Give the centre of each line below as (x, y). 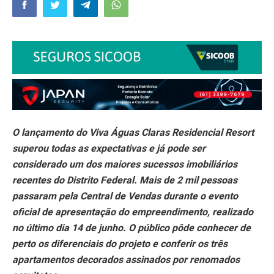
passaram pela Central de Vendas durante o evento (125, 196)
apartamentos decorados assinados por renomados (126, 259)
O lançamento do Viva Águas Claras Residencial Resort (133, 132)
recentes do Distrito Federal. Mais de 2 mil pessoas (125, 180)
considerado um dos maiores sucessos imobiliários (125, 164)
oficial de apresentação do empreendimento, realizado (133, 212)
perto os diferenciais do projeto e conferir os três (120, 243)
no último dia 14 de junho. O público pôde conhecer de (131, 228)
